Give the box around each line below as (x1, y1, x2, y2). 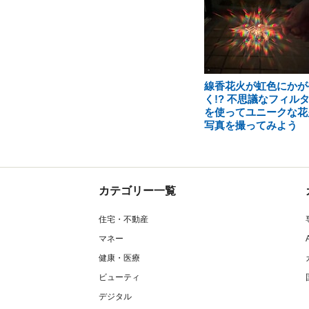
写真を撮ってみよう (203, 119, 297, 131)
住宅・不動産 (99, 215, 148, 224)
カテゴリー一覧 (99, 185, 176, 197)
